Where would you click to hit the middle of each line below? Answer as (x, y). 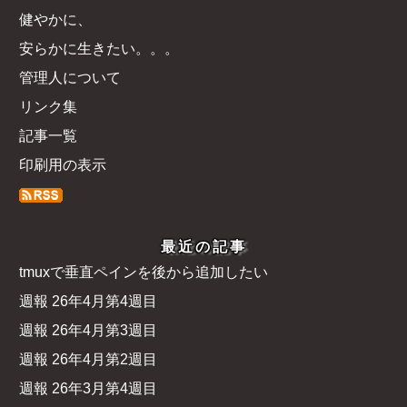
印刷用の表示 (62, 165)
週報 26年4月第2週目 (88, 360)
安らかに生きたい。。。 (99, 49)
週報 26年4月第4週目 (88, 302)
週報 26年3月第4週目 (88, 389)
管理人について (69, 78)
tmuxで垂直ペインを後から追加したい (143, 273)
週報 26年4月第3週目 (88, 331)
